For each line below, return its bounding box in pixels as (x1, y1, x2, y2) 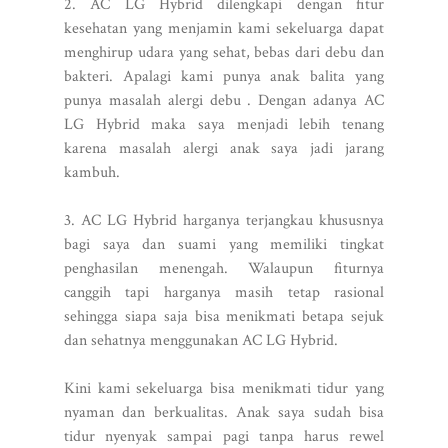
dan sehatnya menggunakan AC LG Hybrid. (64, 329, 338, 351)
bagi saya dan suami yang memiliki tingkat (64, 233, 384, 255)
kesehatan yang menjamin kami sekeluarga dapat (64, 17, 384, 39)
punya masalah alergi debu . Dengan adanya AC (64, 89, 384, 111)
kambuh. (64, 161, 120, 183)
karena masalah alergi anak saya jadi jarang (64, 137, 384, 159)
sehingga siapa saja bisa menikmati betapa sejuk (64, 305, 384, 327)
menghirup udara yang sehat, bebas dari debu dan (64, 41, 384, 63)
